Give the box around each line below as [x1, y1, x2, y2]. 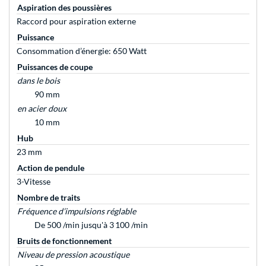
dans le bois [17, 75, 60, 86]
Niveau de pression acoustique [17, 249, 129, 260]
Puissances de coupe [17, 62, 93, 72]
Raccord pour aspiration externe [17, 16, 136, 27]
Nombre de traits [17, 192, 80, 203]
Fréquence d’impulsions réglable [17, 206, 136, 217]
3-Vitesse [17, 176, 50, 187]
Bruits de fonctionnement [17, 236, 112, 246]
